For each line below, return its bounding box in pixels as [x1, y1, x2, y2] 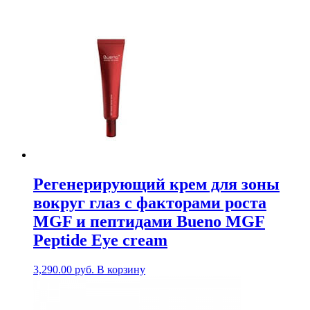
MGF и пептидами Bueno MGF [33, 212, 265, 231]
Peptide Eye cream [33, 231, 167, 250]
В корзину [97, 263, 145, 275]
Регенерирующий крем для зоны [33, 175, 280, 194]
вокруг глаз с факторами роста [33, 194, 266, 212]
